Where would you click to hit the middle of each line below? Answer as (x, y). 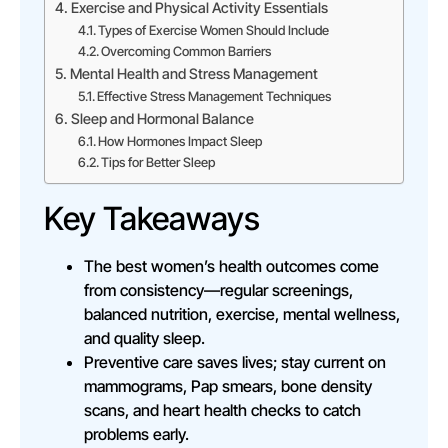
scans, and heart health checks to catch (222, 409)
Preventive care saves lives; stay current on (235, 361)
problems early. (136, 433)
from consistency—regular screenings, (218, 289)
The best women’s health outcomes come (231, 265)
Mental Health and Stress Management (193, 73)
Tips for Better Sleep (158, 161)
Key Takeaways (152, 218)
